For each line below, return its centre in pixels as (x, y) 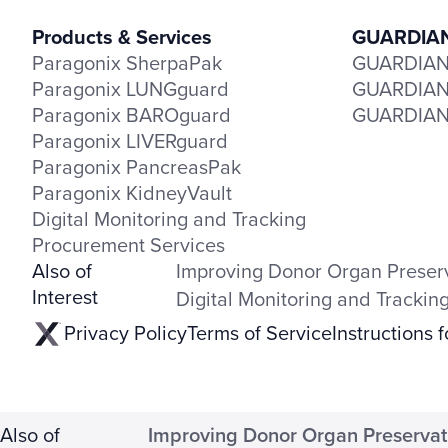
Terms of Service (259, 332)
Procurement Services (128, 244)
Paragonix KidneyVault (132, 192)
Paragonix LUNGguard (130, 88)
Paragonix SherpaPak (127, 62)
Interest (65, 296)
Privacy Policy (125, 332)
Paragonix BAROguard (131, 114)
